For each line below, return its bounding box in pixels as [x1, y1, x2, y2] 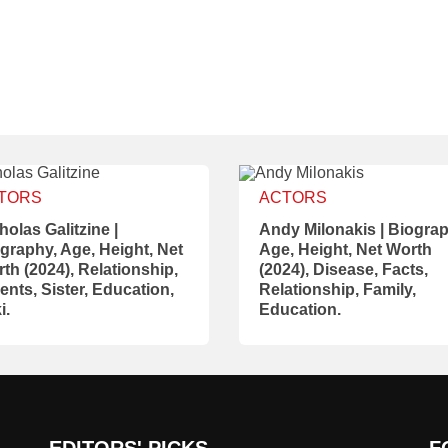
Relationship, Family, [259, 281, 416, 298]
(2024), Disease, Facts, [259, 261, 428, 278]
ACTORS [259, 189, 327, 206]
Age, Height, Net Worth [259, 241, 432, 258]
